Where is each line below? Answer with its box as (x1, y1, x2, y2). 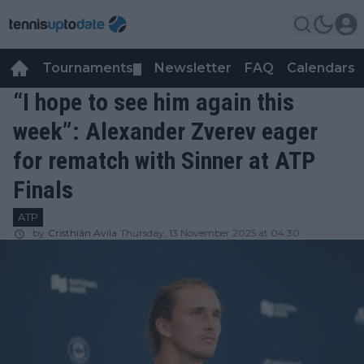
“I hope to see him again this (13, 88, 294, 116)
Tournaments (42, 60, 133, 76)
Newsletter (154, 60, 232, 76)
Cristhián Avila (48, 227, 117, 239)
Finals (13, 175, 73, 204)
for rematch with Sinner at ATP (13, 146, 315, 175)
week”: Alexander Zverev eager (13, 117, 318, 145)
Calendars (287, 60, 355, 76)
